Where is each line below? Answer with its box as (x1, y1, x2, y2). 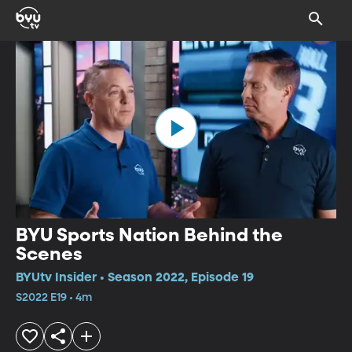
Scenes (16, 244, 82, 264)
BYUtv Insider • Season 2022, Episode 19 (16, 271, 254, 284)
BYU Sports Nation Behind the (16, 225, 283, 245)
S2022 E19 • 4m (16, 291, 92, 303)
